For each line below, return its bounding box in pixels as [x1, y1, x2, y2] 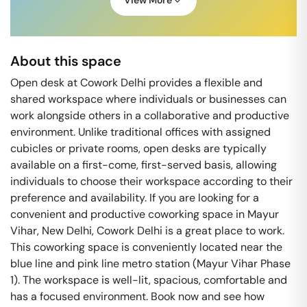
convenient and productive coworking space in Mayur [10, 207, 279, 221]
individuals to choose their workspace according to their [10, 174, 293, 188]
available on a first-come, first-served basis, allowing [10, 158, 277, 172]
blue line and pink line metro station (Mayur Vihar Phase [10, 256, 291, 271]
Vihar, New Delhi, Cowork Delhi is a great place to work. [10, 223, 284, 238]
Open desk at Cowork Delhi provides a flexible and [10, 75, 262, 90]
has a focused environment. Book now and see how [10, 289, 265, 304]
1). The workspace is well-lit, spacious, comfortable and [10, 273, 287, 287]
